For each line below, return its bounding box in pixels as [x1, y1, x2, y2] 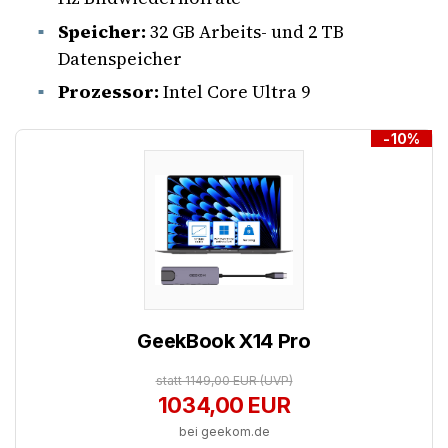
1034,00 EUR [157, 392, 291, 419]
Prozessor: [57, 79, 159, 105]
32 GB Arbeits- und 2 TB [146, 18, 344, 44]
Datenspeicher [57, 45, 186, 71]
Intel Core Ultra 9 [158, 79, 310, 105]
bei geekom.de [178, 424, 270, 440]
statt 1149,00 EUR [155, 373, 260, 389]
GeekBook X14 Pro [137, 329, 311, 354]
